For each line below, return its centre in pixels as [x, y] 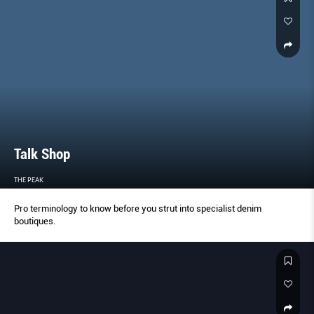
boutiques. [35, 221]
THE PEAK [29, 179]
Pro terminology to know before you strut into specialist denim [138, 208]
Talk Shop [42, 154]
